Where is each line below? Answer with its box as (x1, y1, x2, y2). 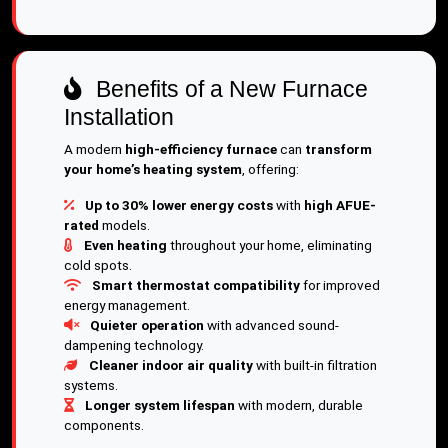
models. (99, 217, 150, 233)
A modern (64, 141, 125, 157)
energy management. (64, 297, 190, 313)
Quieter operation (90, 317, 204, 333)
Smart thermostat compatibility (92, 277, 300, 293)
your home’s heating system (64, 161, 242, 177)
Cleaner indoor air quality (89, 357, 253, 373)
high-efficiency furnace (125, 141, 277, 157)
